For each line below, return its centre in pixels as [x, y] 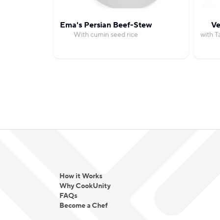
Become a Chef [83, 206]
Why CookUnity [85, 186]
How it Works [81, 176]
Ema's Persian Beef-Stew [106, 25]
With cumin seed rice [106, 35]
